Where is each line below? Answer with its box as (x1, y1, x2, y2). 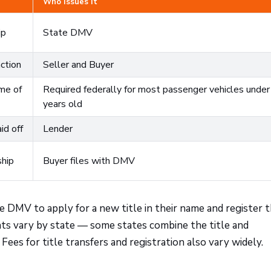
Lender (43, 122, 73, 135)
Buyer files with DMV (43, 154, 135, 168)
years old (43, 97, 82, 111)
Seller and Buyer (43, 58, 114, 71)
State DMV (43, 26, 93, 39)
